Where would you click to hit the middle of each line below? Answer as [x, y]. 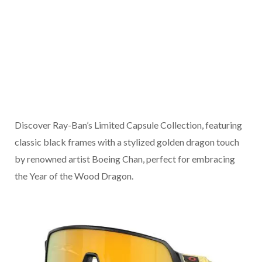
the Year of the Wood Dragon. [74, 176]
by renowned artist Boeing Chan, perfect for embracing [125, 159]
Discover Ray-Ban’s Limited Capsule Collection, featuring [128, 125]
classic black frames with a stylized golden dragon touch [127, 142]
